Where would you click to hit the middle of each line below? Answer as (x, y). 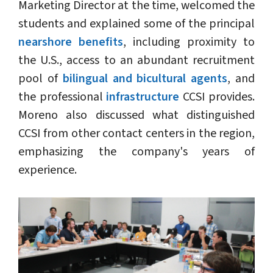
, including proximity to (189, 42)
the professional (62, 97)
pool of (41, 79)
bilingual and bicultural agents (145, 79)
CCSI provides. (217, 97)
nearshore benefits (71, 42)
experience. (48, 170)
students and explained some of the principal (136, 24)
